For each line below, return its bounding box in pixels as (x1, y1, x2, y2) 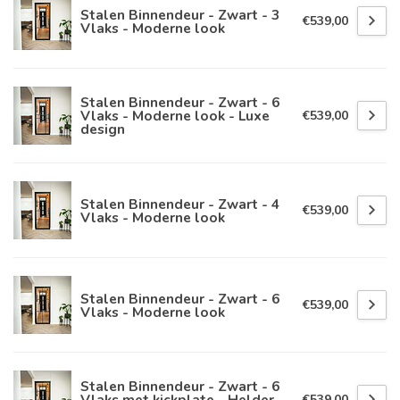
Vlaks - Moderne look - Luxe (80, 106, 270, 126)
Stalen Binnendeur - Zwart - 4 (80, 194, 279, 213)
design (80, 120, 125, 139)
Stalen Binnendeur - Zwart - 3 (80, 4, 279, 24)
